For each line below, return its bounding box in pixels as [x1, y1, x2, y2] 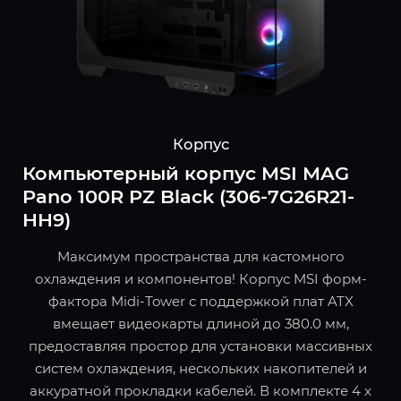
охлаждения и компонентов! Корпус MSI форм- [34, 270, 367, 288]
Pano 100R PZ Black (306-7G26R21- [22, 185, 354, 209]
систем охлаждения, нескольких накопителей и [34, 360, 367, 378]
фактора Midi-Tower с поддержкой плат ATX [47, 293, 354, 311]
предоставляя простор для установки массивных [29, 337, 372, 355]
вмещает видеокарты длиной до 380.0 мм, [52, 315, 349, 333]
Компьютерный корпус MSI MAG [22, 162, 349, 185]
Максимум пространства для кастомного [56, 248, 345, 266]
